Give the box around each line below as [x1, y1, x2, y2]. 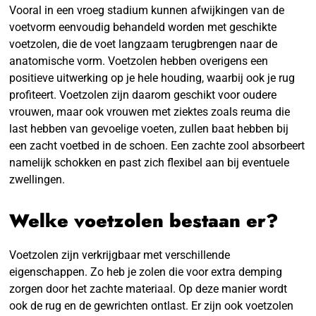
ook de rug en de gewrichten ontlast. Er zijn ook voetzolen [9, 298, 294, 312]
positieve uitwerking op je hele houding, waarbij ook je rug [9, 71, 296, 85]
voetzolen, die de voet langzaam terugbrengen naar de [9, 37, 278, 51]
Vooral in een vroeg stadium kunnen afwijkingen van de [9, 3, 285, 17]
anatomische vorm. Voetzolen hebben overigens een [9, 54, 269, 68]
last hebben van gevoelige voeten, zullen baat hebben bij [9, 121, 289, 135]
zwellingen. [9, 172, 66, 186]
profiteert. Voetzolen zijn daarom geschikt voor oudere [9, 87, 277, 102]
